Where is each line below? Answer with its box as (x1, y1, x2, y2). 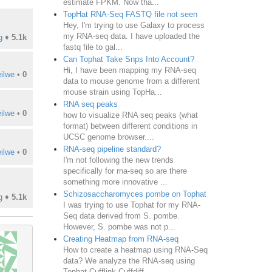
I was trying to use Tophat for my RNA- (63, 200, 200, 209)
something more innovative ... (63, 177, 168, 186)
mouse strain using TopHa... (63, 87, 162, 97)
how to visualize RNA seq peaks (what (63, 110, 198, 120)
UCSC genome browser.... (63, 132, 154, 141)
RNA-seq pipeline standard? (63, 144, 161, 154)
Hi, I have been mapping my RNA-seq (63, 65, 196, 75)
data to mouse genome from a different (63, 76, 200, 86)
